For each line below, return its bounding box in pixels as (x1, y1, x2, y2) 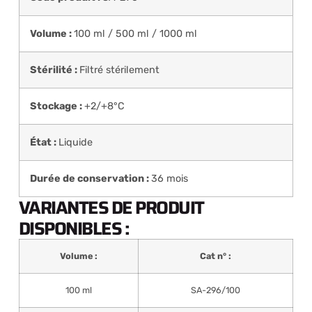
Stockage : (29, 100, 84, 113)
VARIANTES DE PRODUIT (18, 194, 204, 222)
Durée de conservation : (29, 173, 151, 185)
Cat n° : (199, 251, 231, 262)
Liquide (58, 136, 93, 149)
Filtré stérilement (79, 64, 159, 77)
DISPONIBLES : (18, 214, 130, 243)
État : (29, 136, 58, 149)
